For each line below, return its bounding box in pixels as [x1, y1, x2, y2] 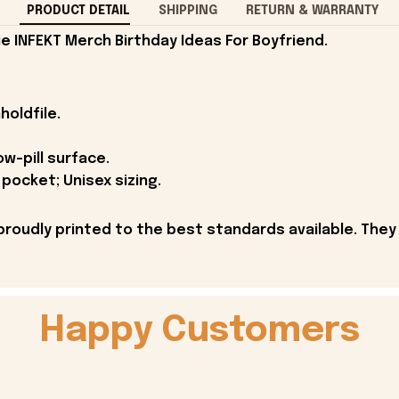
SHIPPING [158, 4, 217, 17]
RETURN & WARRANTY [245, 4, 379, 17]
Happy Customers [39, 312, 360, 349]
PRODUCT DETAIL [26, 4, 130, 17]
